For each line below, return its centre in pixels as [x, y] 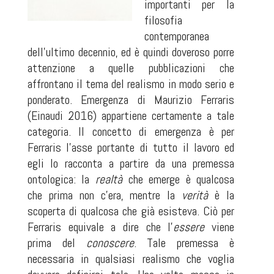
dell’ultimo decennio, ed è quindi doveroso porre [131, 52]
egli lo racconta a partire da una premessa [131, 163]
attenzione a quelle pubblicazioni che [131, 68]
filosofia [163, 20]
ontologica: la [61, 179]
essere [189, 227]
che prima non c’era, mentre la [105, 195]
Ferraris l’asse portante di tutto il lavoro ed [131, 147]
